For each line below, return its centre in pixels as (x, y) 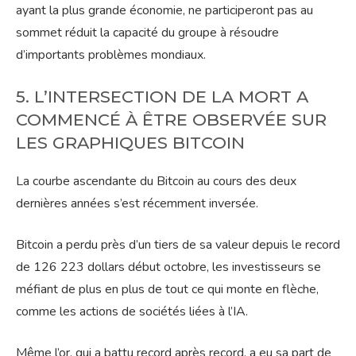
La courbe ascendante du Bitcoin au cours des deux (156, 182)
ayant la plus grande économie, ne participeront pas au (164, 11)
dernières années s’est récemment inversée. (137, 204)
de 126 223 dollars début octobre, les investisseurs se (168, 267)
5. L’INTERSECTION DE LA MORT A (162, 97)
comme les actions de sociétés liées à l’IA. (132, 312)
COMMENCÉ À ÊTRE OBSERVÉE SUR (171, 120)
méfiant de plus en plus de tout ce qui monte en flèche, (167, 290)
